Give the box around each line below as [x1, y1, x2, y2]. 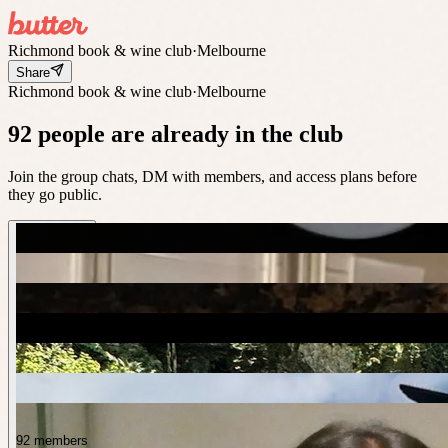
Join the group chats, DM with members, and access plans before [8, 167, 417, 185]
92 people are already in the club [8, 120, 343, 147]
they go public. [8, 185, 102, 203]
